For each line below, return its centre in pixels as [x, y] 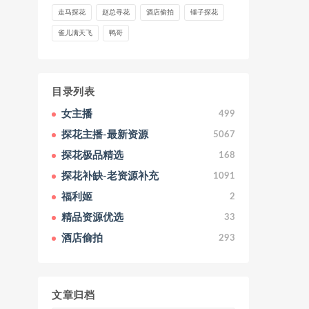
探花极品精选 [92, 155]
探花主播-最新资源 [105, 134]
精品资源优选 [92, 217]
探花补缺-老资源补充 [110, 176]
